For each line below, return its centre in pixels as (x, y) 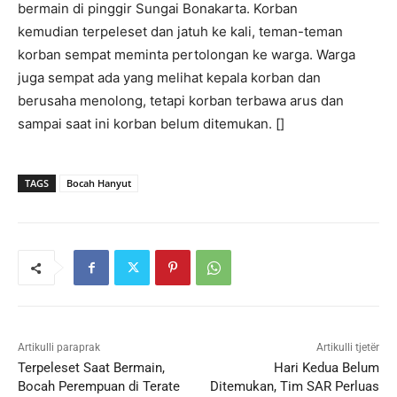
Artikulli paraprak (59, 348)
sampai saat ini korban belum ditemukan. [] (151, 124)
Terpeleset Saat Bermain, (91, 368)
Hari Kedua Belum (326, 368)
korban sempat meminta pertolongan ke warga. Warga (187, 55)
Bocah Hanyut (99, 183)
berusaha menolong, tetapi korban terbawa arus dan (181, 101)
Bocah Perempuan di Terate (99, 387)
